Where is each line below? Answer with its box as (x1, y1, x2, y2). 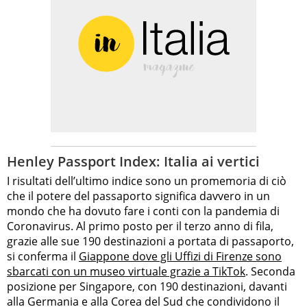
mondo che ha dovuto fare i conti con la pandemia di (7, 204, 280, 219)
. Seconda (245, 264, 295, 280)
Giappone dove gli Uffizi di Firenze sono (79, 249, 282, 265)
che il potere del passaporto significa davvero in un (7, 188, 270, 204)
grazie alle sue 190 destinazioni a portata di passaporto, (7, 234, 294, 249)
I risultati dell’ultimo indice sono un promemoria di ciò (7, 173, 286, 189)
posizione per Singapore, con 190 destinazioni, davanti (7, 279, 287, 295)
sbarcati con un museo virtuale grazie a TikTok (7, 264, 245, 280)
